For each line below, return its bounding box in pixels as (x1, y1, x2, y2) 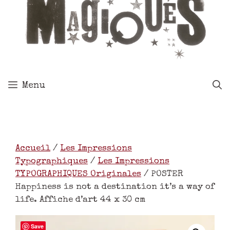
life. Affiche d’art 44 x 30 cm (15, 196, 145, 205)
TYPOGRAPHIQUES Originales (15, 170, 141, 179)
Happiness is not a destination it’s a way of (15, 183, 215, 192)
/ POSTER (141, 170, 183, 179)
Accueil (15, 144, 50, 154)
